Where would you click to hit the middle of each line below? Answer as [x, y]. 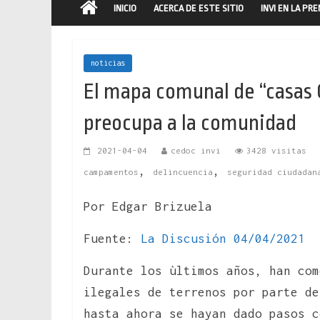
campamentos [111, 171]
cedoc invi [196, 150]
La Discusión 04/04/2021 [223, 238]
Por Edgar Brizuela [148, 206]
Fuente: [112, 238]
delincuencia [183, 171]
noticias [108, 62]
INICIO [125, 8]
